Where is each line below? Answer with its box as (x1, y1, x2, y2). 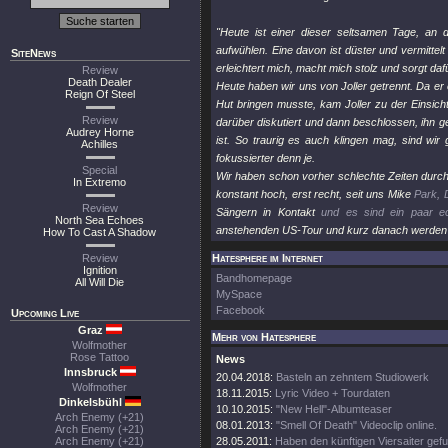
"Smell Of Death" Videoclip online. (276, 419, 437, 431)
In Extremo (73, 176, 127, 188)
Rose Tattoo (70, 351, 130, 363)
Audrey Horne (66, 126, 134, 138)
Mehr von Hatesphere (212, 331, 316, 343)
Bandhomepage (216, 272, 292, 284)
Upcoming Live (11, 307, 79, 319)
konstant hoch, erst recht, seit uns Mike (216, 188, 415, 200)
